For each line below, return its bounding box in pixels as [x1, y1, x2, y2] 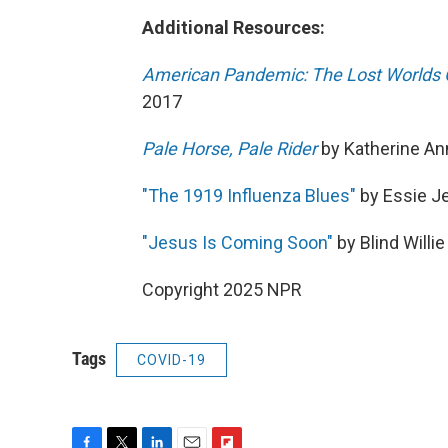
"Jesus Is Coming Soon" [142, 232, 333, 254]
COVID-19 [137, 352, 206, 369]
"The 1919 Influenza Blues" [142, 185, 356, 207]
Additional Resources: [142, 17, 325, 39]
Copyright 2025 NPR [142, 279, 302, 301]
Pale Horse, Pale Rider [142, 138, 317, 160]
